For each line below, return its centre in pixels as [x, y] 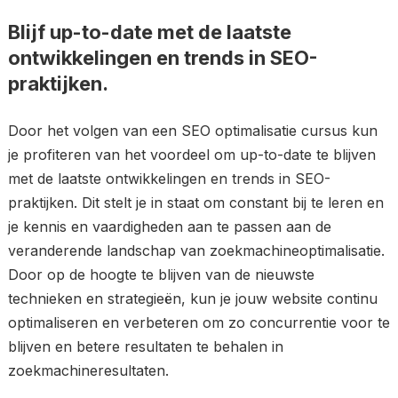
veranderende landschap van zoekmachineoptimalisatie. [196, 251]
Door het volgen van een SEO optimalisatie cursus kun [192, 131]
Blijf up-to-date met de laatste [149, 32]
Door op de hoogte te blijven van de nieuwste [161, 275]
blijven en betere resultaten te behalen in [145, 346]
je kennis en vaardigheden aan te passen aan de [169, 227]
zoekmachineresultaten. [88, 370]
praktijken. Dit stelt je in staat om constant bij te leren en [195, 203]
